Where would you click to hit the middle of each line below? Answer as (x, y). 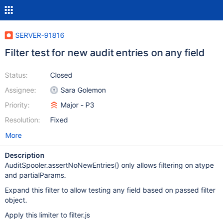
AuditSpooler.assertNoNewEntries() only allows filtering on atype (109, 165)
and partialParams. (35, 175)
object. (16, 200)
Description (25, 155)
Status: (16, 75)
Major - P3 (77, 105)
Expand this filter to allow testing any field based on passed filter (110, 190)
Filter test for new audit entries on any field (105, 53)
